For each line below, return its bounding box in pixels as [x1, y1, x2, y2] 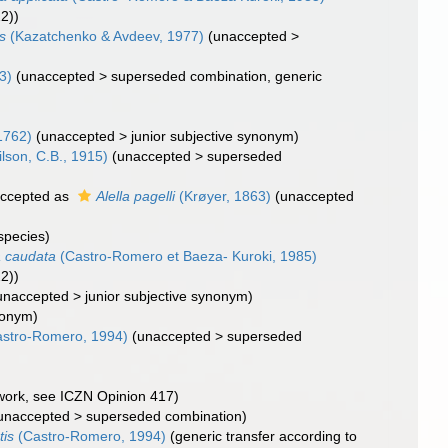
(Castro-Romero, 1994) [14, 428, 167, 444]
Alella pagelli [96, 188, 176, 204]
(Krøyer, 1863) [175, 188, 272, 204]
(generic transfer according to [170, 428, 358, 444]
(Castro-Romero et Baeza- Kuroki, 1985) [56, 248, 318, 264]
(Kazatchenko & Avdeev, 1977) [6, 28, 205, 44]
